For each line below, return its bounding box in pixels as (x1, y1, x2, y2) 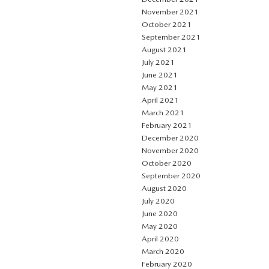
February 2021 (142, 120, 192, 130)
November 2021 (142, 7, 199, 16)
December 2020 (142, 133, 199, 142)
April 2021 (142, 95, 179, 104)
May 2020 (142, 221, 178, 231)
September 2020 (142, 171, 201, 180)
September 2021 (142, 32, 201, 41)
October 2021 (142, 19, 192, 29)
